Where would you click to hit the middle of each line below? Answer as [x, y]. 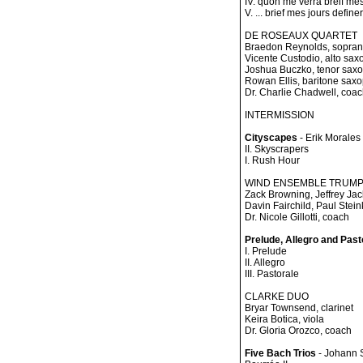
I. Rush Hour [272, 160]
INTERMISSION [280, 115]
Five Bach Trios [280, 353]
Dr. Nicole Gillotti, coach [297, 217]
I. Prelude [266, 251]
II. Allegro [265, 263]
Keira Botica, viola [284, 319]
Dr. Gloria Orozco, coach [298, 331]
